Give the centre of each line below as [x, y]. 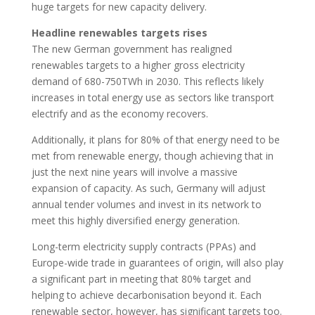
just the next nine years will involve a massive [134, 172]
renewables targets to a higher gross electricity [138, 65]
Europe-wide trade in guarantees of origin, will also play [157, 263]
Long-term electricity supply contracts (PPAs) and [143, 247]
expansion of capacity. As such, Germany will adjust [148, 188]
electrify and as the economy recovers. [120, 114]
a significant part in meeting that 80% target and [141, 279]
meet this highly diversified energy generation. [135, 221]
